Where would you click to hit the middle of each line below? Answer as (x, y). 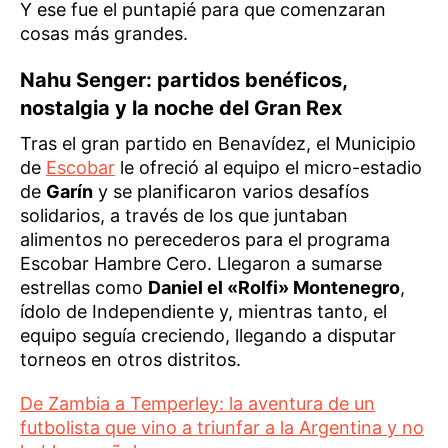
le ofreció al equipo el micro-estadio (268, 167)
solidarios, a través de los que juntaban (184, 215)
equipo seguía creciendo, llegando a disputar (208, 335)
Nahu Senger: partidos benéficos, (183, 80)
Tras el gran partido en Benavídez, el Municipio (218, 143)
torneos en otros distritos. (130, 359)
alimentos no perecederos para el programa (205, 239)
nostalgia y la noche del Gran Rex (181, 108)
